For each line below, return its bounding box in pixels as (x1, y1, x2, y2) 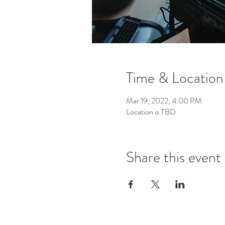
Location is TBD (126, 106, 176, 118)
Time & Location (126, 67, 223, 88)
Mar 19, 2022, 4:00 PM (126, 95, 202, 106)
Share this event (126, 147, 221, 168)
